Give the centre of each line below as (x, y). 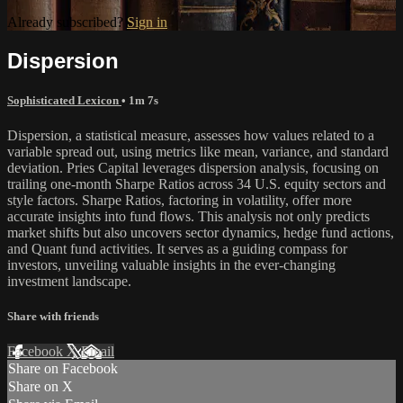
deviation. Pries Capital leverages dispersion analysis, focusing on (193, 167)
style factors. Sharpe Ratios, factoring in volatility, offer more (179, 200)
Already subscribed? (67, 22)
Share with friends (53, 317)
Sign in (147, 22)
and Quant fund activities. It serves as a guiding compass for (177, 248)
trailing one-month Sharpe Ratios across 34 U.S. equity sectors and (197, 184)
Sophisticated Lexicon (64, 100)
